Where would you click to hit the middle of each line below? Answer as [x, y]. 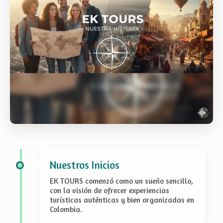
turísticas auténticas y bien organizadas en [122, 200]
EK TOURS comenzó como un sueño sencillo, [121, 181]
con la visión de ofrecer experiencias [110, 190]
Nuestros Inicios [85, 165]
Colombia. [66, 209]
